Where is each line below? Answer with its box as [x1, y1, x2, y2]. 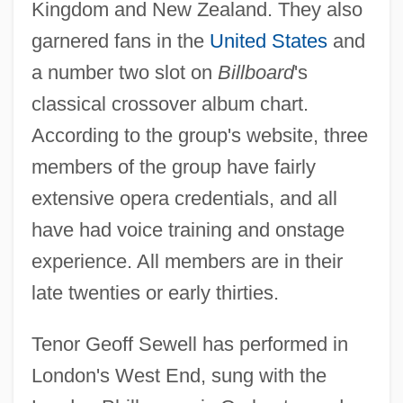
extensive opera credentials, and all [31, 186, 337, 210]
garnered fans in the [31, 29, 210, 52]
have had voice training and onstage [31, 218, 345, 241]
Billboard [217, 60, 294, 84]
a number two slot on [31, 60, 218, 84]
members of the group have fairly [31, 155, 316, 178]
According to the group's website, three [31, 123, 368, 147]
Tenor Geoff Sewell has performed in [31, 332, 348, 355]
